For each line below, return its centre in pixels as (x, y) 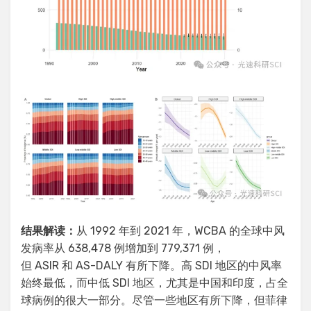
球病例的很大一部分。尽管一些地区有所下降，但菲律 (154, 300)
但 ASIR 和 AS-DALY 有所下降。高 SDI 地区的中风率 (151, 265)
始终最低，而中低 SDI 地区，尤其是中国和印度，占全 (154, 283)
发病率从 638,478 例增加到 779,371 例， (123, 248)
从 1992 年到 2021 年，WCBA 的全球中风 (180, 230)
